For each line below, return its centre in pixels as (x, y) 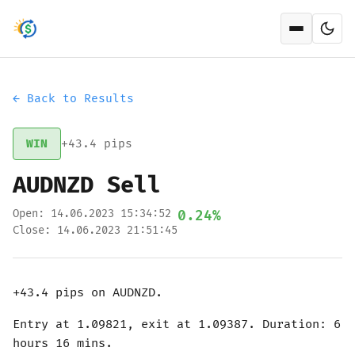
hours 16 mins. (63, 344)
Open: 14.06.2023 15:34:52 (92, 214)
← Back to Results (73, 99)
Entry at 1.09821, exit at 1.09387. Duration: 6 (177, 324)
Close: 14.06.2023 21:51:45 (95, 230)
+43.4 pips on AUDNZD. (88, 293)
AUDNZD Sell (87, 186)
